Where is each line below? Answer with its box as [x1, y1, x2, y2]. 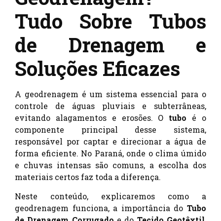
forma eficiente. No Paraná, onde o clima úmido [15, 148, 206, 159]
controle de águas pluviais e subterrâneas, [15, 101, 206, 111]
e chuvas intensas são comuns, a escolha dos [15, 160, 206, 171]
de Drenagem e [15, 32, 206, 58]
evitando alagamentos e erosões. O [15, 112, 169, 123]
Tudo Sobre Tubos [15, 8, 206, 35]
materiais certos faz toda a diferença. [15, 172, 161, 183]
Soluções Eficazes [15, 55, 180, 82]
